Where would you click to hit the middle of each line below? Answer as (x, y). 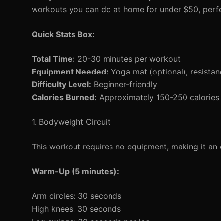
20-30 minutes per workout (128, 59)
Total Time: (53, 59)
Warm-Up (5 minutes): (75, 171)
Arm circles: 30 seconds (76, 196)
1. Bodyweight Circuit (71, 122)
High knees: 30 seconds (76, 209)
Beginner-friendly (124, 84)
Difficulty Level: (61, 84)
